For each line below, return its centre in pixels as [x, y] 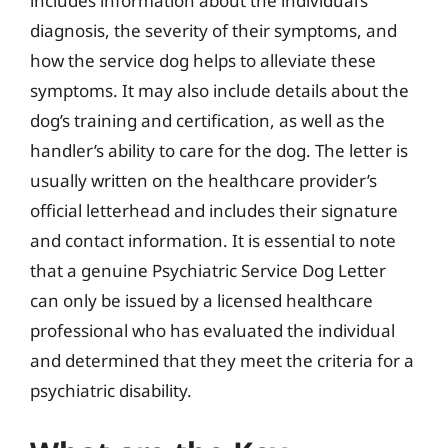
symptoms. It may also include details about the [219, 90]
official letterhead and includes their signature [214, 210]
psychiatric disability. [111, 390]
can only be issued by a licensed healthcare [201, 300]
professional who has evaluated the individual [212, 330]
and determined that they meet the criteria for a [222, 360]
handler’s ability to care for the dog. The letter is [219, 150]
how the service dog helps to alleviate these [203, 60]
